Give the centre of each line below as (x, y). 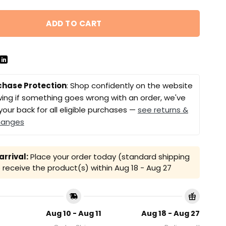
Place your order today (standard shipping (109, 157)
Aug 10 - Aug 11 (74, 213)
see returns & (163, 110)
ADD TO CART (74, 23)
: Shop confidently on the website (129, 86)
